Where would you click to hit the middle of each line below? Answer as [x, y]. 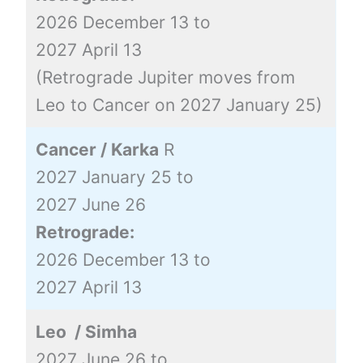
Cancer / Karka [97, 149]
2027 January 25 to [114, 177]
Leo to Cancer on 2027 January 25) [179, 105]
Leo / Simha [86, 331]
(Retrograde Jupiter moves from [165, 77]
